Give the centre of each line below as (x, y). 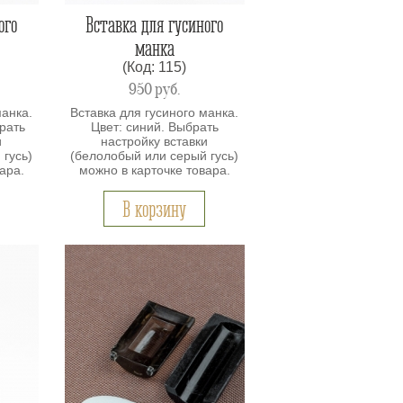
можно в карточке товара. (154, 170)
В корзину (155, 208)
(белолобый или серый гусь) (155, 155)
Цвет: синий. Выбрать (154, 126)
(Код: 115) (155, 67)
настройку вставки (155, 141)
